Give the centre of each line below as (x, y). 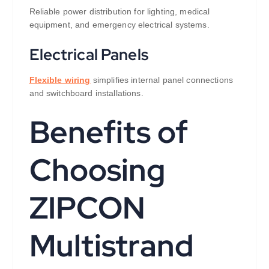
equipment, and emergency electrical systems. (119, 24)
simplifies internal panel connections (162, 80)
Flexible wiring (60, 80)
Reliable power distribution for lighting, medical (119, 11)
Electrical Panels (89, 55)
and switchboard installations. (86, 93)
